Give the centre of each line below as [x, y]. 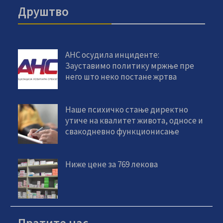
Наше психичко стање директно [127, 109]
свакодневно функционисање [122, 131]
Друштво [44, 11]
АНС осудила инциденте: [112, 55]
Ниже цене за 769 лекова [112, 164]
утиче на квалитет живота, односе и [134, 120]
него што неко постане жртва [121, 76]
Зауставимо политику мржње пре [130, 65]
